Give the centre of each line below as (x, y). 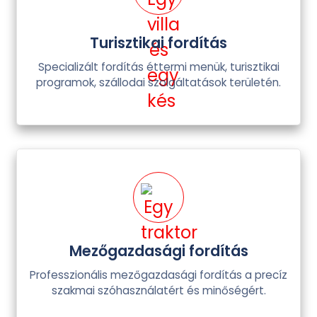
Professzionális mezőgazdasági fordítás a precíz (158, 275)
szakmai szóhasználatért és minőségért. (158, 291)
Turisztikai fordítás (158, 42)
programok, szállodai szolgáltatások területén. (158, 82)
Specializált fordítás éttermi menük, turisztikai (158, 67)
